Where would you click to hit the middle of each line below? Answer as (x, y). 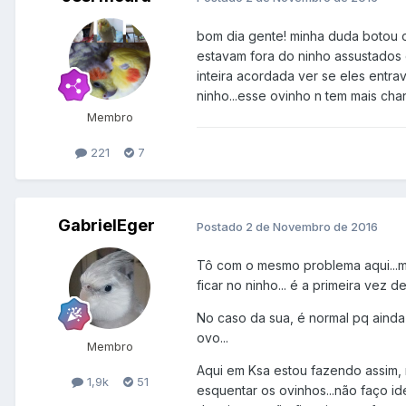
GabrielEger (106, 226)
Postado (221, 226)
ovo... (213, 338)
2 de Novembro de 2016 (312, 226)
